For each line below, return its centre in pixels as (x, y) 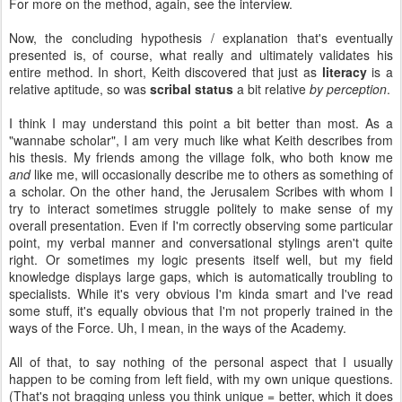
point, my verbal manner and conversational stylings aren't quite (201, 242)
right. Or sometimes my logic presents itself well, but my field (201, 259)
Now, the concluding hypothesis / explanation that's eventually (201, 38)
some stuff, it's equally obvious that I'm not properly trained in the (201, 310)
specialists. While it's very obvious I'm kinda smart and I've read (201, 293)
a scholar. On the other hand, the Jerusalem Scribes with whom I (201, 191)
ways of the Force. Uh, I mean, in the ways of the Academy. (178, 328)
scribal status (192, 89)
